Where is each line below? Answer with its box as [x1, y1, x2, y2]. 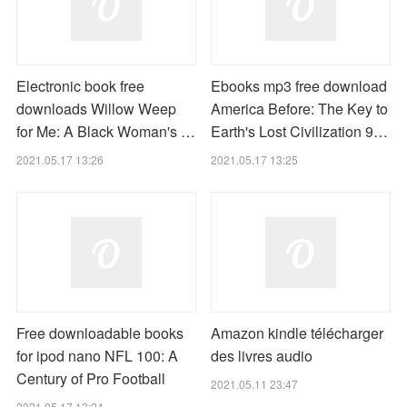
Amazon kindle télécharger [211, 322, 383, 343]
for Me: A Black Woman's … [16, 121, 196, 143]
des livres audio [211, 344, 313, 366]
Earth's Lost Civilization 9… [211, 121, 388, 143]
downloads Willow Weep [16, 98, 177, 120]
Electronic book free [16, 75, 145, 97]
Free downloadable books [16, 322, 184, 343]
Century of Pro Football [16, 367, 166, 389]
